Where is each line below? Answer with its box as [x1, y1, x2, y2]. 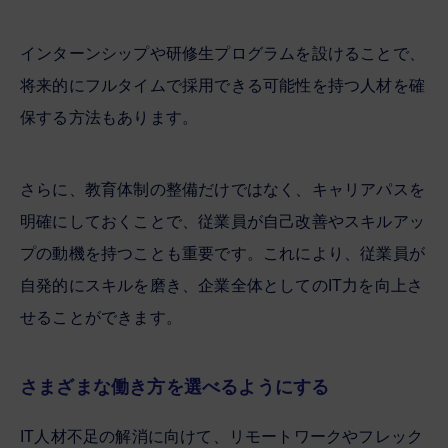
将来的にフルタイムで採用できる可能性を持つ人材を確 [20, 76, 426, 94]
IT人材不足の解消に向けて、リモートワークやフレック [20, 427, 424, 445]
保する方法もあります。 [20, 108, 199, 126]
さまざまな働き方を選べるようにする [20, 376, 330, 397]
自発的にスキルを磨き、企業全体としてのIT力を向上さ [20, 276, 424, 294]
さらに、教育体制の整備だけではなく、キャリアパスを [20, 180, 425, 198]
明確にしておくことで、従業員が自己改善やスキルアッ [20, 212, 425, 230]
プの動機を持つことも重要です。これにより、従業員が [20, 244, 426, 262]
